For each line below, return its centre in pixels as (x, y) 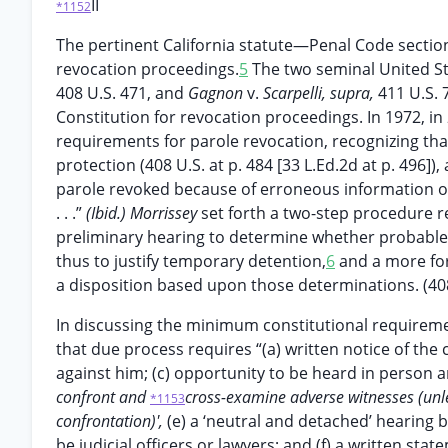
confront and (103, 397)
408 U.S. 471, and (122, 93)
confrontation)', (111, 421)
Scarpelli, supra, (320, 93)
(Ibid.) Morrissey (143, 213)
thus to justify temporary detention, (191, 261)
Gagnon (217, 93)
